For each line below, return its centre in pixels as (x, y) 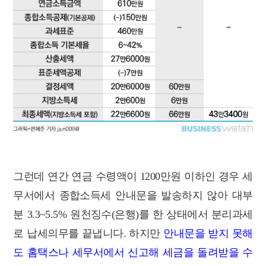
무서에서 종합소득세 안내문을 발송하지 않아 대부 (133, 195)
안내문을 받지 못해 (208, 233)
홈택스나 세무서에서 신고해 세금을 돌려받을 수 (138, 252)
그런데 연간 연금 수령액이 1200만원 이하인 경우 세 (133, 176)
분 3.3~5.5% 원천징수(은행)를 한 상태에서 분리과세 (133, 214)
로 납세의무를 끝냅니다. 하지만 (88, 233)
